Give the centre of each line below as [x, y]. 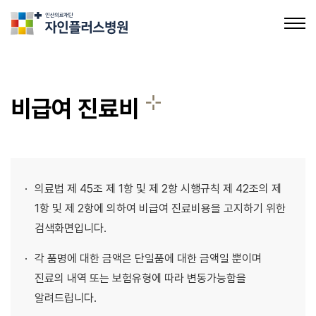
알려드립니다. [66, 298]
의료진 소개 [38, 272]
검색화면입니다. [71, 228]
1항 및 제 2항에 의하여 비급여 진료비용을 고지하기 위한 [160, 208]
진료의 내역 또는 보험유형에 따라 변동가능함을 [140, 278]
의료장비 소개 [44, 208]
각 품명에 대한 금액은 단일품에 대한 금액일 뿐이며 [148, 259]
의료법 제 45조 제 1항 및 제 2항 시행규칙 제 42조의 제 [158, 189]
